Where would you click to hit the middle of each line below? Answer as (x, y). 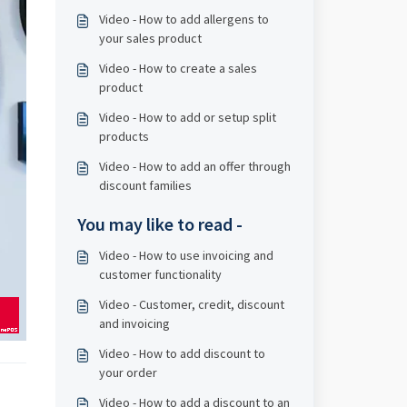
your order (128, 372)
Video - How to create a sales (178, 68)
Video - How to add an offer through (194, 166)
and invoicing (134, 323)
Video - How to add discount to (182, 353)
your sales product (150, 38)
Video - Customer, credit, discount (191, 304)
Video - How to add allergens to (184, 19)
